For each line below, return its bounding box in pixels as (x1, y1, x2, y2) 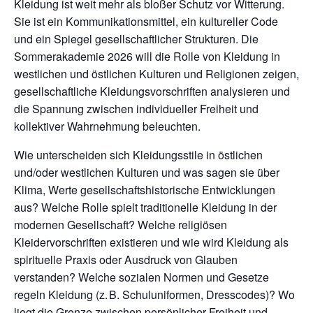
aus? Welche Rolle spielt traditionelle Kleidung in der (14, 199, 277, 216)
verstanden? (14, 269, 75, 286)
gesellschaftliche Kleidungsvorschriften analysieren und (14, 83, 290, 100)
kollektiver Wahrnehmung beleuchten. (14, 118, 201, 135)
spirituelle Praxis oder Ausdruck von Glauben (14, 252, 238, 268)
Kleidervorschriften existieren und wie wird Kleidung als (14, 234, 289, 251)
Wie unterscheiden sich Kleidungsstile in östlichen (14, 147, 263, 163)
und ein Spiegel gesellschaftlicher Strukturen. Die (14, 31, 259, 48)
